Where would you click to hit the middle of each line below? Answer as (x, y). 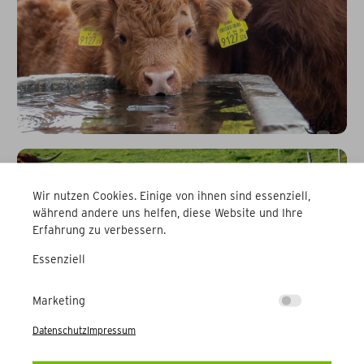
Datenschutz (60, 329)
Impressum (111, 329)
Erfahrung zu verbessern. (99, 229)
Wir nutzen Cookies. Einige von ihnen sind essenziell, (171, 195)
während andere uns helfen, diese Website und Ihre (168, 212)
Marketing (59, 300)
